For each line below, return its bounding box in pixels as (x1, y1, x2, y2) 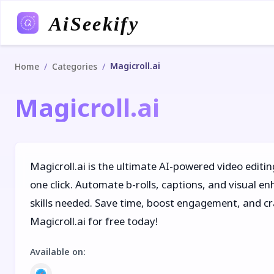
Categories (52, 61, 97, 72)
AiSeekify (48, 12, 138, 35)
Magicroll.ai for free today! (30, 214, 158, 228)
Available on (30, 246, 83, 257)
